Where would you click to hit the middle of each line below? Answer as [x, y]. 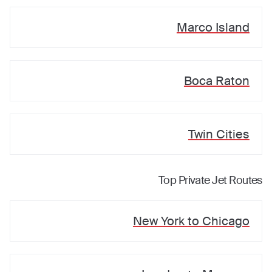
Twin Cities [219, 134]
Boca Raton [216, 81]
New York [158, 221]
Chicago [226, 221]
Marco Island [213, 27]
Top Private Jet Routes [210, 180]
